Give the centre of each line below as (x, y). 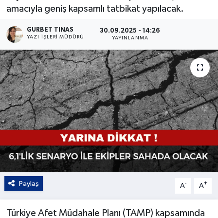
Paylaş (29, 183)
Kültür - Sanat (54, 17)
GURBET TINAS (50, 30)
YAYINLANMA (130, 38)
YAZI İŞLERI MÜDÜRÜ (56, 37)
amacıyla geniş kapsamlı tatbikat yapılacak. (95, 9)
